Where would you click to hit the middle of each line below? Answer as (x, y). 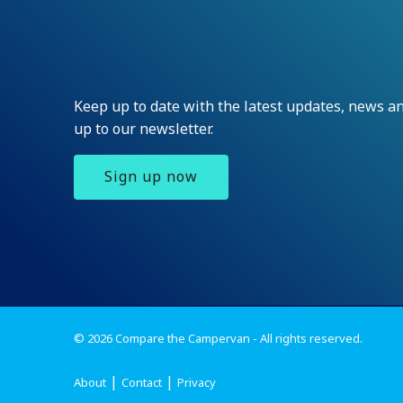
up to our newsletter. (144, 128)
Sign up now (152, 177)
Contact (142, 382)
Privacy (197, 382)
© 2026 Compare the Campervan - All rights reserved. (219, 338)
